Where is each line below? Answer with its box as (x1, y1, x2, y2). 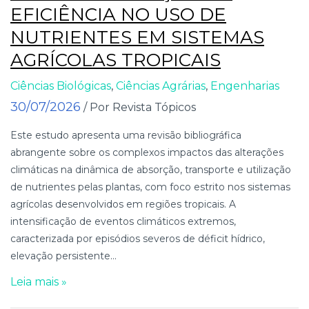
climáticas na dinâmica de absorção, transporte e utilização (10, 163, 291, 176)
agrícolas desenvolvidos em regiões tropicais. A (10, 197, 236, 210)
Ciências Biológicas (10, 79, 111, 92)
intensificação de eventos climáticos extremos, (10, 215, 236, 228)
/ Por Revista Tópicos (83, 100, 196, 114)
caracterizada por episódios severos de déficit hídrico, (10, 232, 265, 245)
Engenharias (210, 79, 279, 92)
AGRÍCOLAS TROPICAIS (10, 48, 221, 71)
